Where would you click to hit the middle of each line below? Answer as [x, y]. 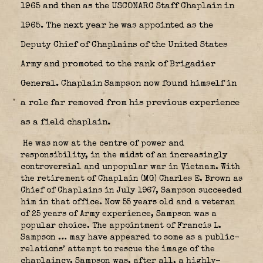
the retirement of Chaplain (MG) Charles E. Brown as [131, 179]
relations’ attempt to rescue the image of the [118, 249]
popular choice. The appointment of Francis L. [121, 226]
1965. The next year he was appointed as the [117, 25]
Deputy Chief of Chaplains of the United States [124, 45]
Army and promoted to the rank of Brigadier [118, 64]
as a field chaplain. [65, 122]
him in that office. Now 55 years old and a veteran [128, 202]
